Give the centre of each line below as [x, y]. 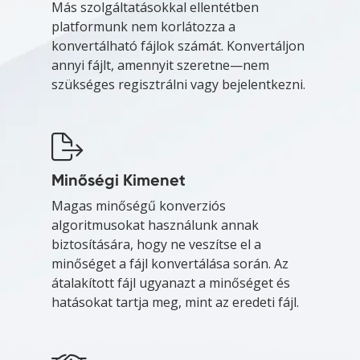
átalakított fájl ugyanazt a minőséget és [171, 283]
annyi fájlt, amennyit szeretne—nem [160, 65]
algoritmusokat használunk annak [155, 225]
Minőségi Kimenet [119, 180]
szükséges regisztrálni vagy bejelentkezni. [178, 85]
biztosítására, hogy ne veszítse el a [156, 245]
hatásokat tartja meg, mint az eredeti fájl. [175, 303]
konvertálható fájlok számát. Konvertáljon [178, 46]
